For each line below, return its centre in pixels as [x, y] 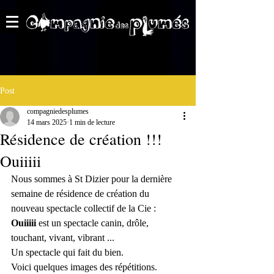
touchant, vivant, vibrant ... [63, 238]
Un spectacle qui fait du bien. [67, 252]
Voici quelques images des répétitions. [84, 267]
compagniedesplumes [58, 111]
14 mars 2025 [47, 122]
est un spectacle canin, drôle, [94, 223]
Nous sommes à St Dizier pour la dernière [93, 179]
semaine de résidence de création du [81, 194]
